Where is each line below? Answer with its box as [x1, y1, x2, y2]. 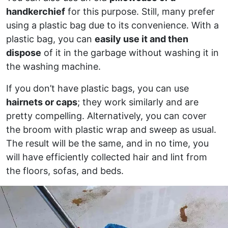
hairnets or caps [6, 96, 77, 107]
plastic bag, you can [6, 33, 95, 44]
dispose [6, 47, 41, 58]
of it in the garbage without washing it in [41, 47, 219, 58]
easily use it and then [95, 33, 188, 44]
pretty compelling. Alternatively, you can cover [6, 110, 207, 121]
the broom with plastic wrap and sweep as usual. [6, 124, 216, 135]
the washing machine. [6, 61, 101, 72]
